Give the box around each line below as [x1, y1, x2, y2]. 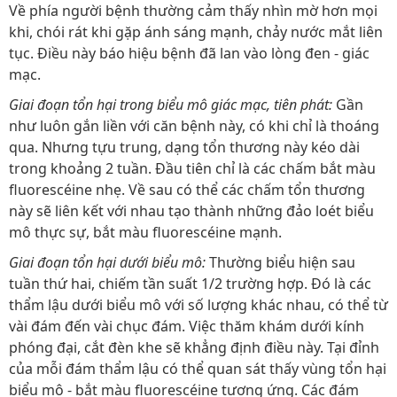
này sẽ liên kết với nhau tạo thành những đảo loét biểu [9, 201, 374, 221]
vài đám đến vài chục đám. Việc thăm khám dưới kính [9, 316, 364, 336]
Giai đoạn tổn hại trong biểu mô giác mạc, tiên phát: [9, 95, 332, 114]
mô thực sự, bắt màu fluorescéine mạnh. [9, 222, 282, 242]
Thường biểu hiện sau [206, 253, 355, 272]
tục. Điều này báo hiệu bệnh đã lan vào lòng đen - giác [9, 43, 370, 63]
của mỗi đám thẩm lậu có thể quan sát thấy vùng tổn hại [9, 359, 386, 378]
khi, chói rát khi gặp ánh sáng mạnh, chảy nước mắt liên [9, 22, 383, 42]
